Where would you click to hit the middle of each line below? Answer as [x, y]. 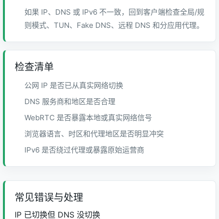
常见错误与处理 [49, 197]
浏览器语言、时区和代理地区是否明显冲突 [94, 134]
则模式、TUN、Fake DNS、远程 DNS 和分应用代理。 [114, 25]
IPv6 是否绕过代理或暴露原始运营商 [84, 150]
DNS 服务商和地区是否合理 [70, 101]
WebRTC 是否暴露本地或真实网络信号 [88, 118]
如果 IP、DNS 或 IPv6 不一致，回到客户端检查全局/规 [114, 12]
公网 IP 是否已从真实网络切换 [74, 85]
